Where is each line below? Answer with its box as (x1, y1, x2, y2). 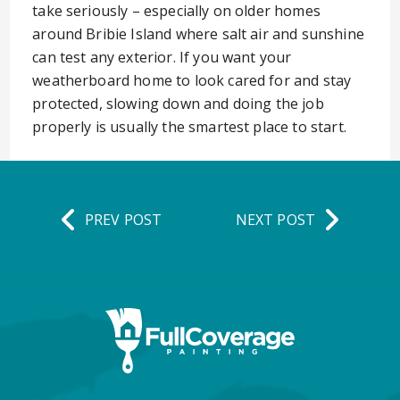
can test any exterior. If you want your (32, 47, 292, 67)
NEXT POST (235, 209, 316, 229)
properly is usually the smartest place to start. (32, 117, 346, 137)
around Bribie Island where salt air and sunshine (32, 24, 364, 44)
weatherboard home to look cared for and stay (32, 71, 352, 90)
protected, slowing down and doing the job (32, 94, 324, 113)
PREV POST (84, 209, 162, 229)
